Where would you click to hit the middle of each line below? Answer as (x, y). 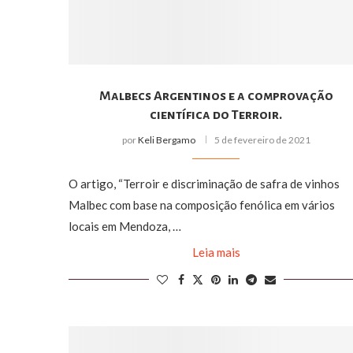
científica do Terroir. (216, 115)
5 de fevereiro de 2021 (262, 139)
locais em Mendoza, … (125, 226)
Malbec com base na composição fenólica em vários (202, 204)
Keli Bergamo (166, 139)
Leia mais (216, 252)
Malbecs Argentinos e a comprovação (216, 96)
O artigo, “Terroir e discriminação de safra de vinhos (204, 183)
